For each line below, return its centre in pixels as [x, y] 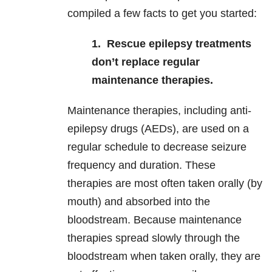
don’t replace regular [146, 62]
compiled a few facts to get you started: [164, 14]
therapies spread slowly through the [154, 238]
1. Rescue [119, 44]
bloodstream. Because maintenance [155, 220]
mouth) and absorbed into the [139, 202]
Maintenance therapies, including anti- [159, 111]
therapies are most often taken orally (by [165, 184]
